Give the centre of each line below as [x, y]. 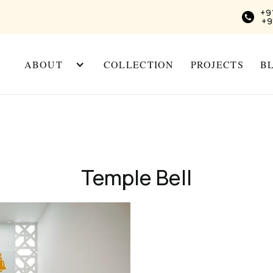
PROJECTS [217, 64]
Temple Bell [136, 177]
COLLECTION [139, 64]
